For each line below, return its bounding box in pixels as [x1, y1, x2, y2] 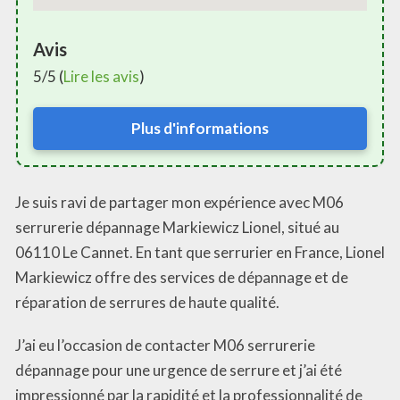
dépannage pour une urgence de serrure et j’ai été [15, 361, 342, 380]
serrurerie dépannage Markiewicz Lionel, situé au [15, 218, 339, 237]
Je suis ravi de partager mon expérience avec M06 [15, 193, 344, 212]
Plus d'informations [131, 118, 269, 137]
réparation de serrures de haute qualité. [15, 293, 279, 312]
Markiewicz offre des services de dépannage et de [15, 268, 348, 287]
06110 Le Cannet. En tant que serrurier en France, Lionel [15, 243, 385, 262]
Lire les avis [63, 66, 139, 86]
